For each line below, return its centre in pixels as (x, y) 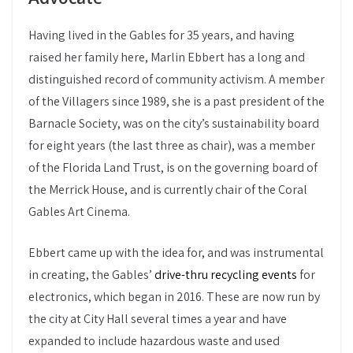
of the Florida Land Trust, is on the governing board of (173, 167)
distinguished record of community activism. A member (176, 79)
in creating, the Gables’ (91, 274)
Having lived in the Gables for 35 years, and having (162, 35)
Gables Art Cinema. (79, 211)
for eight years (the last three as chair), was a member (172, 145)
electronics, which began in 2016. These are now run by (174, 296)
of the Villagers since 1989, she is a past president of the (176, 101)
